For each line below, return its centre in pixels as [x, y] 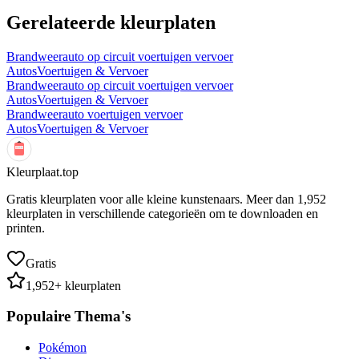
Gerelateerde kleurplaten [111, 22]
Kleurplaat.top [42, 171]
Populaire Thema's [69, 317]
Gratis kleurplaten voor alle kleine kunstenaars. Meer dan [152, 199]
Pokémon [63, 347]
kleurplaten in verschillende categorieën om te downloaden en [162, 213]
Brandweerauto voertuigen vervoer [95, 114]
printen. [26, 228]
